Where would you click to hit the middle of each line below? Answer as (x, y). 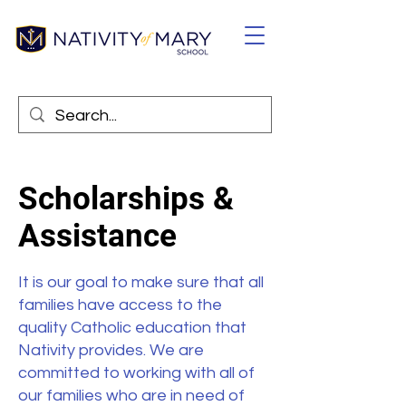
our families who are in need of (131, 396)
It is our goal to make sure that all (141, 282)
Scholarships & (126, 199)
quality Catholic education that (132, 328)
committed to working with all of (136, 373)
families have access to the (120, 305)
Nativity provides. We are (111, 350)
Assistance (97, 236)
